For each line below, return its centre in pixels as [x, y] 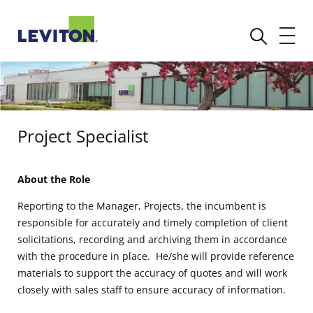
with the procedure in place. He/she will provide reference [156, 256]
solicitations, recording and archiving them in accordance [152, 239]
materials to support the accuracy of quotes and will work [152, 272]
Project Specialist [83, 136]
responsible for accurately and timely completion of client [153, 222]
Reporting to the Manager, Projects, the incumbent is [142, 205]
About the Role [54, 179]
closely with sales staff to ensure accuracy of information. [152, 289]
